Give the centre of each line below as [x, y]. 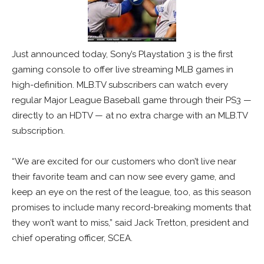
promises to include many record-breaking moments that [131, 208]
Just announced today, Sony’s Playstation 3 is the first [122, 55]
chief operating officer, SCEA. [72, 238]
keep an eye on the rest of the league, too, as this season [131, 192]
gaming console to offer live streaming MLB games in [123, 70]
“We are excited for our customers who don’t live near [124, 162]
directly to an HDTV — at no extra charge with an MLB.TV [130, 116]
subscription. [39, 131]
